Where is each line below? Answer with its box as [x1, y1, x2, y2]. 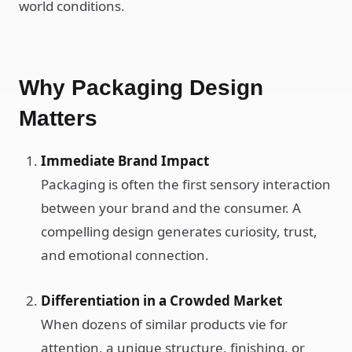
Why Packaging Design [19, 75, 263, 100]
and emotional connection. [41, 246, 209, 264]
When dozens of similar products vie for [41, 315, 288, 333]
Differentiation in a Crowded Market [41, 291, 282, 310]
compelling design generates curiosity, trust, [41, 222, 317, 240]
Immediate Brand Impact [41, 152, 209, 170]
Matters [19, 106, 97, 130]
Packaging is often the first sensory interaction [41, 175, 331, 193]
